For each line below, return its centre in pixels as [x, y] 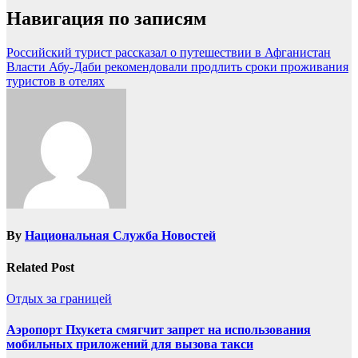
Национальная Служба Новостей [120, 236]
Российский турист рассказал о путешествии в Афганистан [169, 53]
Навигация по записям [106, 19]
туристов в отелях [56, 82]
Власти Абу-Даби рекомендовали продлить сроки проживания [177, 67]
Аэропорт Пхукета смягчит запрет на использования [159, 330]
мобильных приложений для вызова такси [130, 344]
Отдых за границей [59, 299]
